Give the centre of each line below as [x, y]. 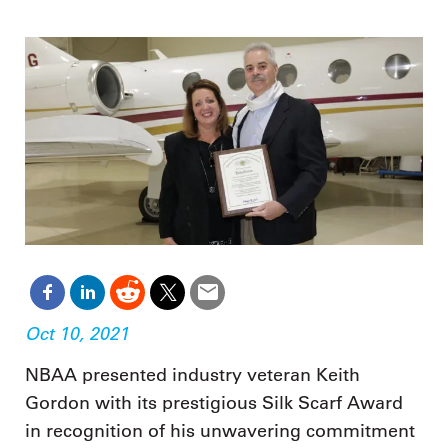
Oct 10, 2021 [77, 333]
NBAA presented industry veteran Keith [192, 375]
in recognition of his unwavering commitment [220, 431]
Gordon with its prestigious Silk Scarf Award [214, 403]
